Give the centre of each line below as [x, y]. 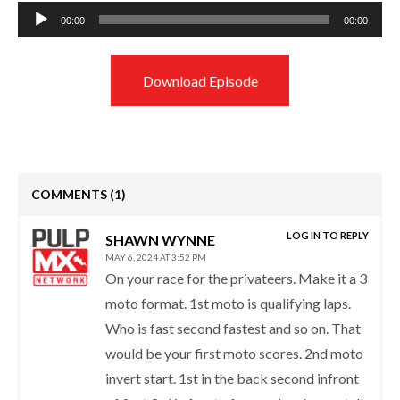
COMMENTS [71, 194]
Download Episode [200, 81]
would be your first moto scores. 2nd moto [235, 353]
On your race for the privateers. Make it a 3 [237, 278]
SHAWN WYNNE [160, 240]
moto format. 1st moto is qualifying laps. [229, 303]
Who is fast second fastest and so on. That [233, 328]
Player [37, 34]
